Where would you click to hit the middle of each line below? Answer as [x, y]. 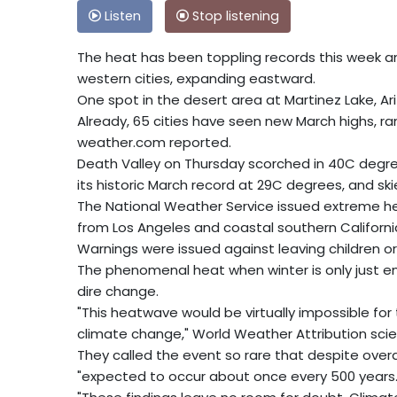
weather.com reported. [154, 142]
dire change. [118, 291]
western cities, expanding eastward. [196, 78]
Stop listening [234, 16]
